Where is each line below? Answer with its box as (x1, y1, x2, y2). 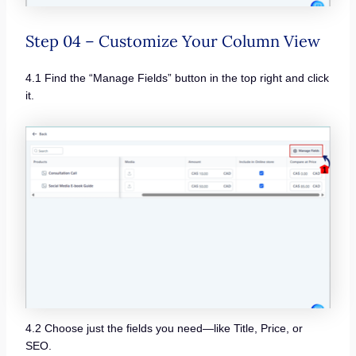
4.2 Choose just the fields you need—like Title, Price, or (25, 322, 303, 335)
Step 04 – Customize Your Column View (25, 31, 320, 52)
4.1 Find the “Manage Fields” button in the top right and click (25, 72, 329, 85)
